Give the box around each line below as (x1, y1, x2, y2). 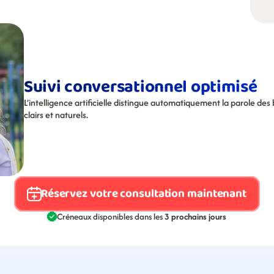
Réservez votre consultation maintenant (40, 184, 247, 203)
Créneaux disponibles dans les (57, 210, 165, 223)
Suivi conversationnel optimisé (24, 73, 257, 101)
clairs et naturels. (24, 108, 88, 121)
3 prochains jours (165, 210, 227, 223)
